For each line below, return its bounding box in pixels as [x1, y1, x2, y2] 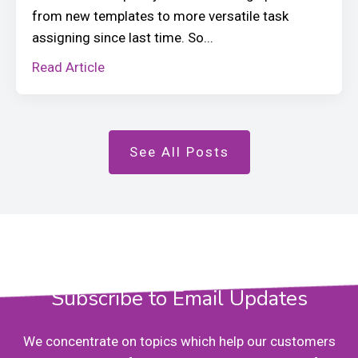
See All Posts [129, 143, 229, 160]
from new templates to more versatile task [32, 7, 288, 24]
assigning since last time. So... [32, 29, 213, 46]
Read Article [32, 58, 105, 75]
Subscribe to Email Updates [50, 284, 308, 312]
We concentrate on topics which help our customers [22, 333, 336, 350]
